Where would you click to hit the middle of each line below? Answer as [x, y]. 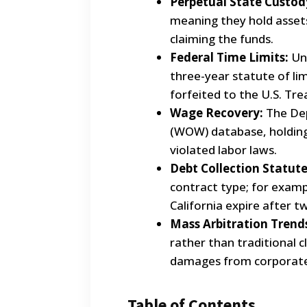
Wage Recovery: [217, 113]
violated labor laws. [228, 150]
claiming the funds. [222, 39]
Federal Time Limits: [229, 58]
